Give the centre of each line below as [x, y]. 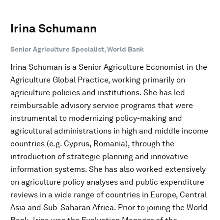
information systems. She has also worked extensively [108, 169]
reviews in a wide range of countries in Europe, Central [109, 194]
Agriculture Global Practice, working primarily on [98, 80]
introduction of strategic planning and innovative [99, 156]
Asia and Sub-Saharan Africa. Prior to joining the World [109, 207]
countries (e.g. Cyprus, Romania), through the [92, 143]
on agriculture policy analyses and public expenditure [107, 182]
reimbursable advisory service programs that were [102, 105]
